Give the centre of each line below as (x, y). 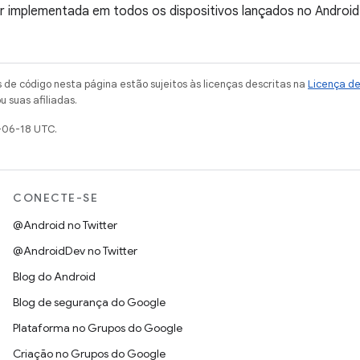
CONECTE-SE (55, 198)
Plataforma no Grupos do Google (98, 328)
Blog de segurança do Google (89, 303)
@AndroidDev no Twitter (75, 251)
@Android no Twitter (65, 225)
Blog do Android (54, 277)
